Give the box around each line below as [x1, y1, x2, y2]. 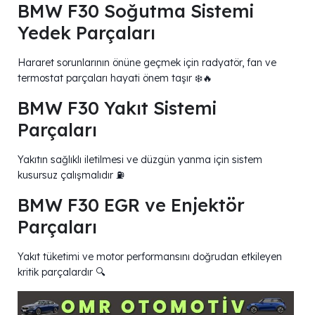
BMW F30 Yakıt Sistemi [18, 96, 217, 119]
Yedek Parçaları [18, 21, 155, 44]
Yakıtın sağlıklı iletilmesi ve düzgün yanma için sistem [18, 153, 262, 166]
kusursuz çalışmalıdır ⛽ [18, 168, 124, 181]
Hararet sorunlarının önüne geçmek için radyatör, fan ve [18, 56, 276, 69]
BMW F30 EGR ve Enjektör [18, 193, 245, 216]
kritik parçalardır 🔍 [18, 265, 105, 278]
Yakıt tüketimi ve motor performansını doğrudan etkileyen [18, 250, 282, 263]
